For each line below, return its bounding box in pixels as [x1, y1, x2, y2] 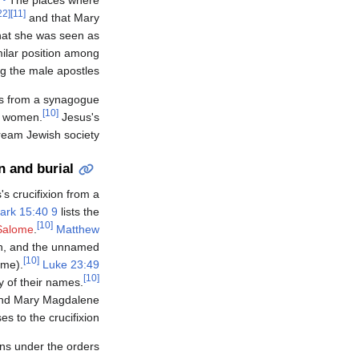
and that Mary [26, 10, 99, 24]
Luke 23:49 [42, 258, 99, 272]
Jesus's [58, 110, 99, 123]
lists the [58, 205, 99, 219]
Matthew [56, 223, 99, 236]
